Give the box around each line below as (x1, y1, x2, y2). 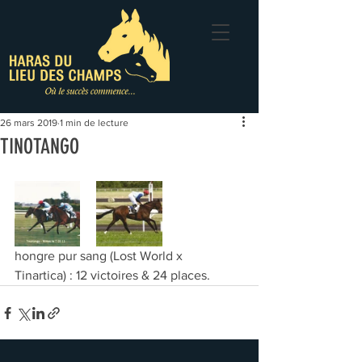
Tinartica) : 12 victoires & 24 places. (15, 268, 210, 282)
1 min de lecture (60, 117, 128, 128)
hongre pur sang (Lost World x (15, 249, 186, 263)
